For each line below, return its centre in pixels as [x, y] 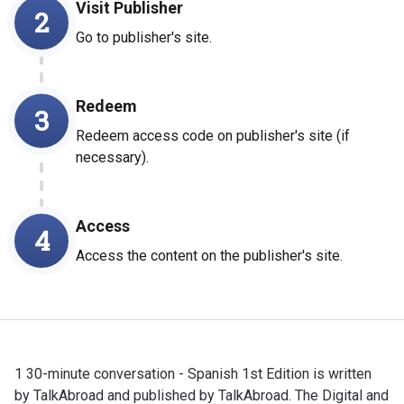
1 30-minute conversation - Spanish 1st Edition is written [193, 373]
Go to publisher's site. [144, 37]
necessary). [112, 157]
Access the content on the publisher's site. [209, 255]
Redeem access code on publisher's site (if [213, 135]
